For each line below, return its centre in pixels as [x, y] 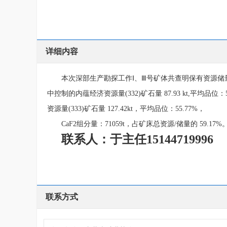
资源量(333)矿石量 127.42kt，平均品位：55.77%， [126, 109]
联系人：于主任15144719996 [137, 139]
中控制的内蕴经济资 [79, 93]
